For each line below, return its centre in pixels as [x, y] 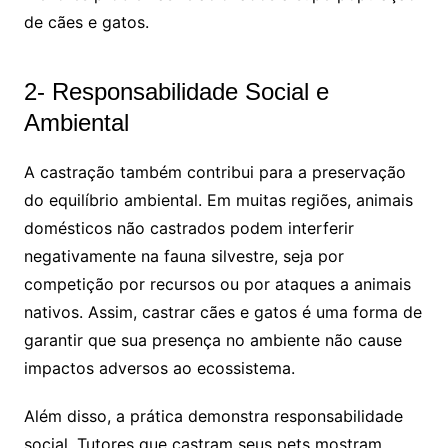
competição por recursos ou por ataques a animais [217, 284]
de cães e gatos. [86, 22]
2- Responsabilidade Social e [176, 92]
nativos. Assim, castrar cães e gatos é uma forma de [222, 312]
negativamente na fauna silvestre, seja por [183, 256]
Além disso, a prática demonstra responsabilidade [213, 416]
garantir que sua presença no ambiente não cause [212, 340]
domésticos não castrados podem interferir [188, 228]
